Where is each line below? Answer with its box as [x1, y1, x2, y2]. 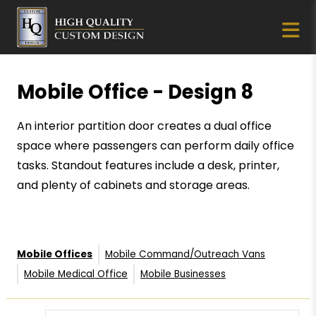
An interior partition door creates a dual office [16, 117, 272, 134]
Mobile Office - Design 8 [16, 78, 253, 106]
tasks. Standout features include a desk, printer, [16, 157, 279, 174]
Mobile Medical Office [23, 267, 128, 281]
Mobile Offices [16, 247, 92, 261]
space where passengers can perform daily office [16, 137, 294, 154]
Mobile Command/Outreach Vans [104, 247, 265, 261]
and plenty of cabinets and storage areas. [16, 176, 250, 193]
